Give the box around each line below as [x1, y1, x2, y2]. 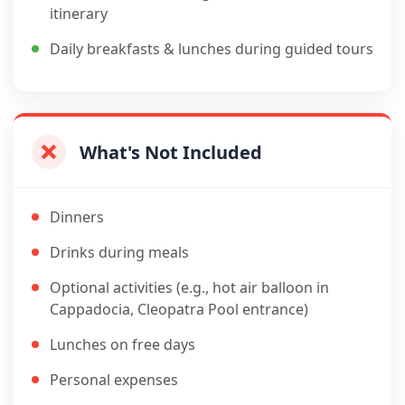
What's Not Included [80, 139, 262, 165]
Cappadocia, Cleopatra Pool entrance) [50, 299, 308, 319]
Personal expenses [50, 370, 178, 390]
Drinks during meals [50, 242, 189, 262]
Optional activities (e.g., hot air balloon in [50, 278, 329, 297]
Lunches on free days [50, 334, 195, 354]
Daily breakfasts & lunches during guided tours [50, 39, 373, 59]
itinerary [50, 4, 108, 24]
